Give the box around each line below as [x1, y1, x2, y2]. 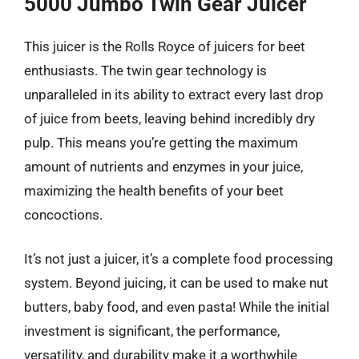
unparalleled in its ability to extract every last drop [24, 86, 324, 103]
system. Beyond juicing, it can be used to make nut [24, 275, 329, 291]
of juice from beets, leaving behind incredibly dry [24, 110, 315, 127]
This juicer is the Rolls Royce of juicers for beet [24, 38, 305, 54]
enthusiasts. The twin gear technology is [24, 62, 267, 79]
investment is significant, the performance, [24, 323, 280, 339]
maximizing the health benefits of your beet [24, 182, 284, 199]
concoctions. [24, 206, 103, 223]
